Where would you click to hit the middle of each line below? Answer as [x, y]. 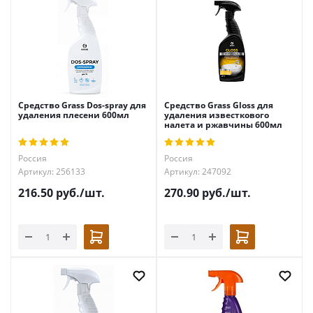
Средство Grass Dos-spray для [82, 105]
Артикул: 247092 [198, 172]
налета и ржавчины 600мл [223, 125]
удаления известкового [217, 115]
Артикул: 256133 [52, 172]
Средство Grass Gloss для [219, 105]
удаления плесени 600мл [74, 115]
